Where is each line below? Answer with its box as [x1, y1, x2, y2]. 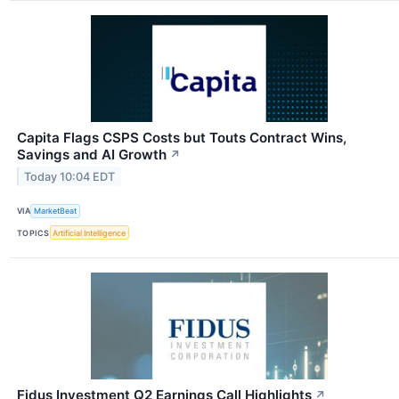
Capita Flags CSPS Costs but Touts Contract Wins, [17, 128, 346, 146]
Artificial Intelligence [53, 227, 126, 238]
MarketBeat [34, 206, 77, 216]
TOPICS [17, 227, 50, 238]
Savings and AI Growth [17, 145, 167, 163]
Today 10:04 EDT [24, 169, 116, 183]
